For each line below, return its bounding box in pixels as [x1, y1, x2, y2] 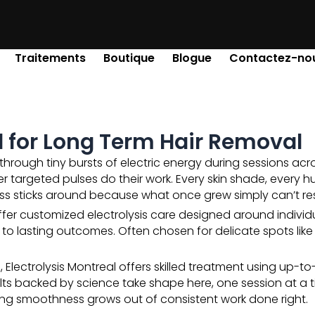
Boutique [103, 49, 155, 66]
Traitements [15, 49, 86, 66]
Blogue [172, 49, 212, 66]
